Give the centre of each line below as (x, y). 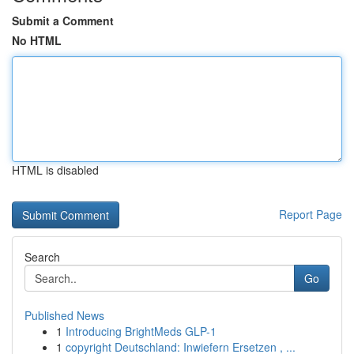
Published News (64, 315)
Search (42, 257)
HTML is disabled (55, 170)
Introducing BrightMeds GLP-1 (141, 331)
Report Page (311, 214)
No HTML (37, 40)
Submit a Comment (63, 21)
